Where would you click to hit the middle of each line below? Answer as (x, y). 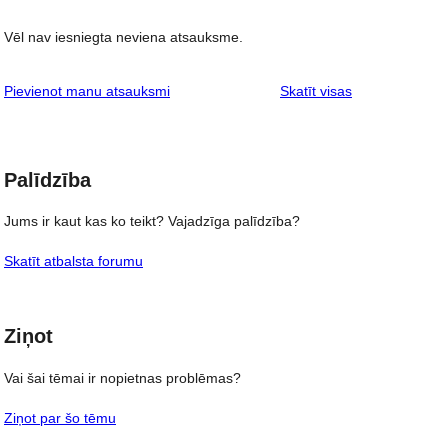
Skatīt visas (316, 90)
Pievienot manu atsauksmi (87, 90)
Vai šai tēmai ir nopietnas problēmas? (122, 378)
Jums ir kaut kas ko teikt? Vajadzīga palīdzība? (152, 221)
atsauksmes (389, 89)
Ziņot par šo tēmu (60, 418)
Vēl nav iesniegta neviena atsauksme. (123, 36)
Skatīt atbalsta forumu (73, 261)
